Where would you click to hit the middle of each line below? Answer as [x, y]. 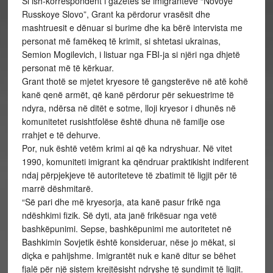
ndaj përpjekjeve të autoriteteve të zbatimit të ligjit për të [129, 175]
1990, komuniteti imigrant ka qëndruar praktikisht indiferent [135, 161]
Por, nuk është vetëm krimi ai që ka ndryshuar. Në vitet [127, 148]
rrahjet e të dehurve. [61, 135]
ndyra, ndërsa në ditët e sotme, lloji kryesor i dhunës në [129, 108]
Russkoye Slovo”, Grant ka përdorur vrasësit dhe [116, 14]
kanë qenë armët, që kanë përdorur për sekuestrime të [128, 94]
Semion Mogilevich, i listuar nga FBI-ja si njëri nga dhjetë [131, 54]
